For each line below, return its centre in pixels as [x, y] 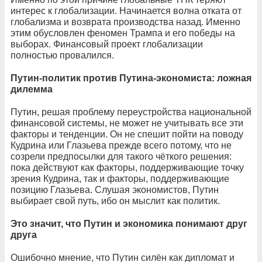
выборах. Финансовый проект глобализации [107, 44]
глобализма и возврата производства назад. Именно [125, 22]
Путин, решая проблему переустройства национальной [131, 112]
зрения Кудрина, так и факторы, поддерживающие [120, 178]
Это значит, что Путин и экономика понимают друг [129, 223]
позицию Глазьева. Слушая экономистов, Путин [115, 189]
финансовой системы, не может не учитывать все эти [127, 123]
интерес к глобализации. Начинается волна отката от [126, 11]
